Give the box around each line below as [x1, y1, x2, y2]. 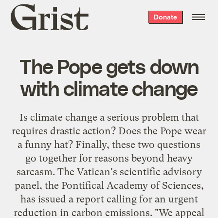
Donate [153, 13, 177, 21]
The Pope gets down [19, 53, 199, 78]
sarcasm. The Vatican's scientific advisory [16, 165, 202, 178]
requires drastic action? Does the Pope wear [12, 125, 206, 137]
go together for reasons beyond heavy [25, 152, 193, 164]
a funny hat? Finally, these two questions [18, 138, 200, 150]
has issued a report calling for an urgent [20, 193, 198, 205]
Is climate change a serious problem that [19, 111, 199, 123]
